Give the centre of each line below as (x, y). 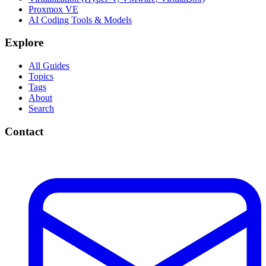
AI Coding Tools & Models (80, 20)
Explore (24, 43)
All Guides (49, 66)
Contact (24, 131)
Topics (41, 76)
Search (41, 108)
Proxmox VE (53, 9)
